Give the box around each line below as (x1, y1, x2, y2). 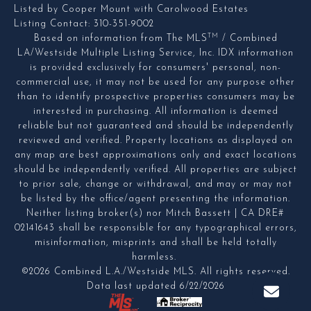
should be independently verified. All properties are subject (14, 165, 297, 174)
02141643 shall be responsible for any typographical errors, (14, 223, 297, 233)
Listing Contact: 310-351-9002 (14, 19, 158, 28)
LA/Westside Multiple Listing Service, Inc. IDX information (17, 48, 294, 58)
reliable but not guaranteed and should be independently (17, 121, 294, 131)
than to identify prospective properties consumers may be (16, 92, 295, 101)
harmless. (131, 252, 180, 262)
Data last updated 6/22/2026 (86, 281, 225, 291)
